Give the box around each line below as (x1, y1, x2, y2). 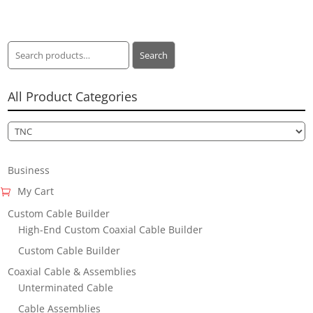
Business (8, 163, 50, 177)
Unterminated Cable (18, 280, 114, 294)
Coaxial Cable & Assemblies (8, 264, 137, 278)
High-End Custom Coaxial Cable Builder (18, 222, 203, 236)
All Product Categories (8, 88, 138, 105)
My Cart (17, 184, 54, 198)
